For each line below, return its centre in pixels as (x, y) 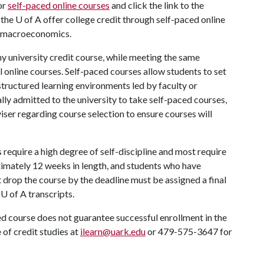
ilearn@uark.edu (113, 231)
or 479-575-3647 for (189, 231)
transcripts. (50, 194)
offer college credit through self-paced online (133, 19)
